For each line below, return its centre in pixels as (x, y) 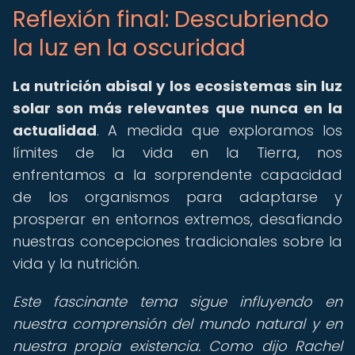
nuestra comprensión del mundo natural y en (177, 324)
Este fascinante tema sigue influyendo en (177, 302)
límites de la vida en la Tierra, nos (177, 153)
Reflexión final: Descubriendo (171, 19)
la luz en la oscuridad (129, 48)
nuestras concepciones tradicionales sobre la (177, 241)
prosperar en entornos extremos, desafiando (177, 219)
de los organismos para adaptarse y (177, 197)
